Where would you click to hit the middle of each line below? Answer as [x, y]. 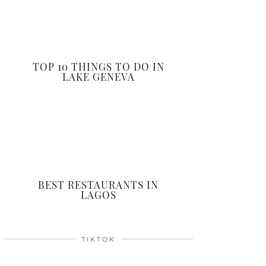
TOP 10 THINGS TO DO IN [98, 66]
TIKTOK [99, 239]
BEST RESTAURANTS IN [99, 184]
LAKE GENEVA [98, 76]
